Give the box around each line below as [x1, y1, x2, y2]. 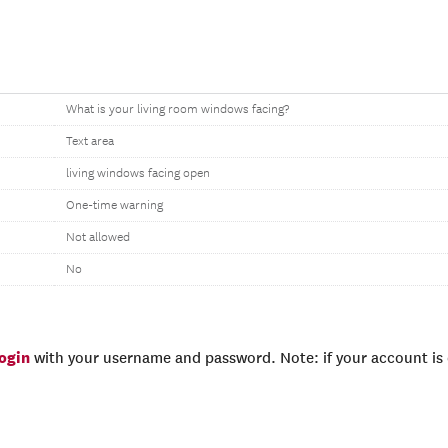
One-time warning [66, 198, 163, 213]
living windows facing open [66, 166, 210, 181]
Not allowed [66, 230, 130, 245]
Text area [66, 134, 114, 149]
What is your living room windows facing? [66, 102, 289, 117]
